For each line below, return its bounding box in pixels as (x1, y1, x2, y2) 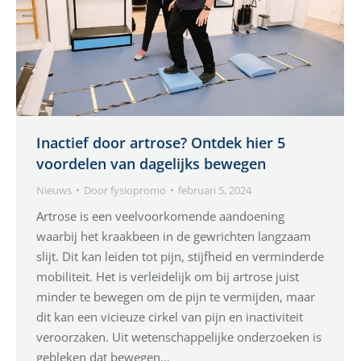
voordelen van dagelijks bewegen (36, 153, 266, 173)
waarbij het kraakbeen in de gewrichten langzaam (36, 227, 311, 244)
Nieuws (36, 182, 72, 197)
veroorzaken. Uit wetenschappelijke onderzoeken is (36, 328, 322, 345)
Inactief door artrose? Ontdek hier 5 (36, 132, 285, 152)
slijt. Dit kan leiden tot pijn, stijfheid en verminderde (36, 247, 324, 264)
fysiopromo (110, 182, 166, 197)
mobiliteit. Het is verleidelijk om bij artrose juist (36, 268, 299, 284)
